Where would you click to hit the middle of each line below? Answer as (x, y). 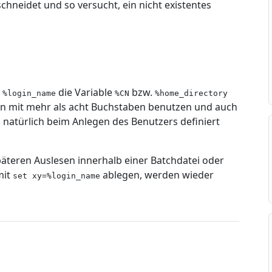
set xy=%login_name (56, 176)
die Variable (85, 92)
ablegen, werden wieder (157, 175)
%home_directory (191, 93)
